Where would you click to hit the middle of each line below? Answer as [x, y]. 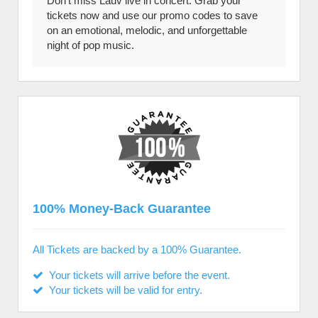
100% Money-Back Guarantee [122, 209]
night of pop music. [91, 45]
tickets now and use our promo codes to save [152, 15]
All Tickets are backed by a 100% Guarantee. [137, 250]
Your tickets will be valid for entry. [123, 290]
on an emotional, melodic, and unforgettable [147, 30]
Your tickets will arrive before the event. [137, 275]
